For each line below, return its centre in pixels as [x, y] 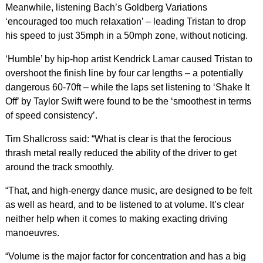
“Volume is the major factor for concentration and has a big [125, 257]
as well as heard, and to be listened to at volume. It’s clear [124, 205]
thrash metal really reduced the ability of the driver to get [121, 153]
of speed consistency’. [51, 116]
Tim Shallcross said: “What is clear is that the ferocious [118, 139]
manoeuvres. [32, 233]
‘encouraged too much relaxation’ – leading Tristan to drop [125, 22]
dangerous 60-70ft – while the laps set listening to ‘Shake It [127, 87]
